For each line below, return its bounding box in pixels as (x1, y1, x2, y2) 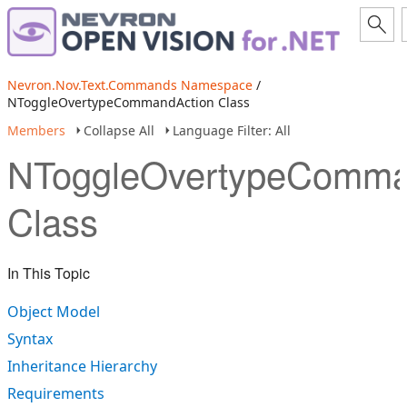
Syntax (7, 329, 53, 349)
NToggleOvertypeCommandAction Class (7, 94, 250, 111)
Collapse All (84, 122, 154, 139)
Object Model (7, 302, 100, 322)
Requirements (7, 383, 104, 403)
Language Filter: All (173, 122, 291, 139)
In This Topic (7, 263, 90, 283)
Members (7, 122, 65, 139)
